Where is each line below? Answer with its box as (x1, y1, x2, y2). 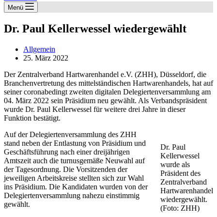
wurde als (160, 160, 190, 169)
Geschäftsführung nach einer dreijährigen (4, 148, 130, 156)
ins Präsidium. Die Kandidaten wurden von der (4, 183, 148, 191)
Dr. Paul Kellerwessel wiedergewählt (4, 22, 186, 35)
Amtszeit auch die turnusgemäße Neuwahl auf (4, 156, 145, 165)
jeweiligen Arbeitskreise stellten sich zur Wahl (4, 174, 144, 182)
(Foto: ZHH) (160, 204, 200, 212)
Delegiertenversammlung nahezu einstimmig (4, 191, 139, 200)
